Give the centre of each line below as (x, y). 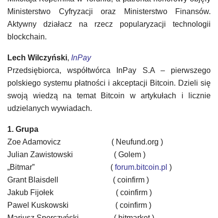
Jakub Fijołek (53, 192)
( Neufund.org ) (132, 142)
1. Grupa (23, 129)
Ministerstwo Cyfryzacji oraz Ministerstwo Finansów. (109, 11)
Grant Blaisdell (53, 180)
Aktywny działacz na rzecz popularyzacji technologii (109, 24)
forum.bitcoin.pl (141, 167)
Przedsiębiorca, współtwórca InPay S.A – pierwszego (109, 70)
